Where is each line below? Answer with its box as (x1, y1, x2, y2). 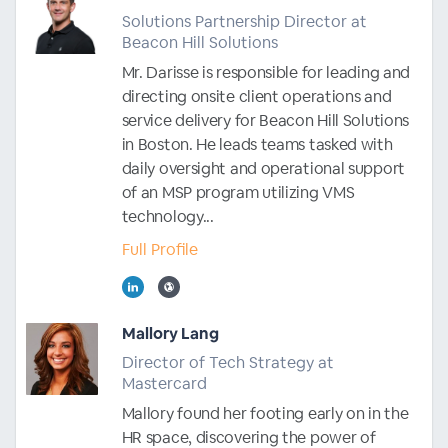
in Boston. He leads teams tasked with (121, 133, 393, 155)
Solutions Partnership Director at (121, 10, 367, 32)
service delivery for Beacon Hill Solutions (121, 109, 410, 131)
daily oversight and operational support (121, 157, 405, 179)
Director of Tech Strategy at (121, 351, 334, 373)
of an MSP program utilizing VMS (121, 181, 355, 203)
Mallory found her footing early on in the (121, 402, 409, 424)
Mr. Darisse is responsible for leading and (121, 61, 411, 83)
